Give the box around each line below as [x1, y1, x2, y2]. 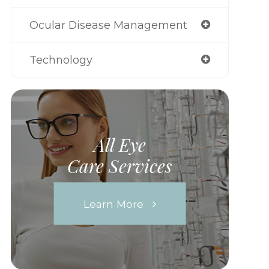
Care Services [67, 153, 172, 178]
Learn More [83, 197, 144, 210]
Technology [29, 53, 92, 66]
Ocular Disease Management [29, 18, 187, 31]
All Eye [93, 132, 146, 157]
